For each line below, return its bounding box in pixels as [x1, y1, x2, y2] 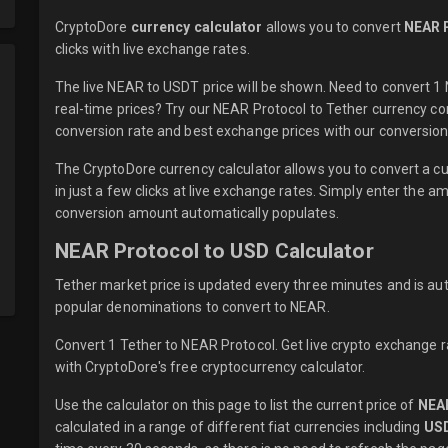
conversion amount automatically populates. [54, 205, 339, 221]
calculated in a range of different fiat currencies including [54, 419, 424, 435]
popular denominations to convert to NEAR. [54, 299, 330, 315]
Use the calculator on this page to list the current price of [54, 397, 418, 413]
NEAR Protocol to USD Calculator [54, 239, 374, 263]
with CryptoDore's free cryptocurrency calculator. [54, 359, 366, 375]
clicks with [54, 41, 123, 57]
